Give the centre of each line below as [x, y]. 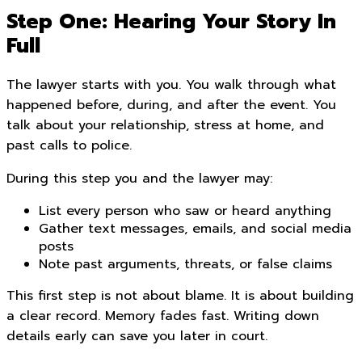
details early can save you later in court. [137, 336]
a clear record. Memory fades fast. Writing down [163, 316]
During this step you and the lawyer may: [139, 179]
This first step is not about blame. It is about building [180, 296]
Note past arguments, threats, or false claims [185, 264]
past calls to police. [69, 145]
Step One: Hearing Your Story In [171, 22]
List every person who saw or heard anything [185, 211]
